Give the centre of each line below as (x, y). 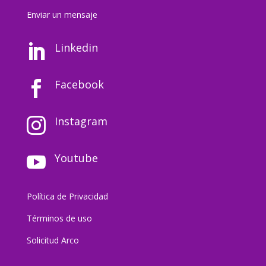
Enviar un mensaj (59, 14)
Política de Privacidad (67, 196)
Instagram (81, 121)
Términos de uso (59, 218)
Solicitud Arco (53, 240)
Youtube (76, 158)
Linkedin (76, 47)
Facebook (79, 84)
